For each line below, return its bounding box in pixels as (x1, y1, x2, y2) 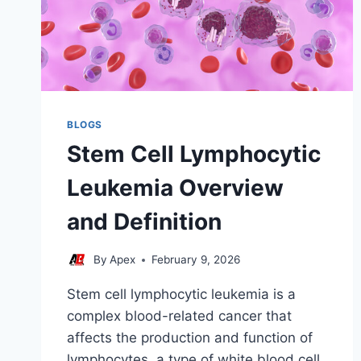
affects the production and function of (67, 330, 313, 346)
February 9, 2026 (151, 253, 241, 266)
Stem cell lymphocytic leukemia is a (67, 286, 296, 302)
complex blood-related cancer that (67, 308, 292, 324)
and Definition (67, 208, 222, 236)
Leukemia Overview (67, 174, 284, 202)
